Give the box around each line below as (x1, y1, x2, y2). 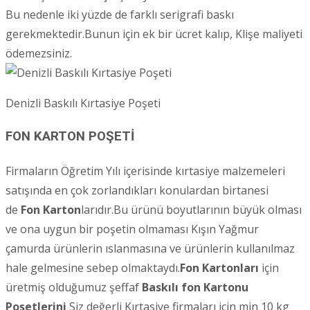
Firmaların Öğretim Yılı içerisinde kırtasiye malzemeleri (6, 163, 285, 179)
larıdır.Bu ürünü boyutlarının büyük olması (81, 201, 302, 217)
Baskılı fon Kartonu (142, 279, 248, 295)
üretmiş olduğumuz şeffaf (6, 279, 142, 295)
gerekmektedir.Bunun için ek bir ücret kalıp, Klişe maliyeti (6, 26, 302, 42)
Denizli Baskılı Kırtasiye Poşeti (6, 95, 161, 111)
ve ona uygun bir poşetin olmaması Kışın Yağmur (6, 221, 259, 237)
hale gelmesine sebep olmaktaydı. (6, 259, 180, 275)
